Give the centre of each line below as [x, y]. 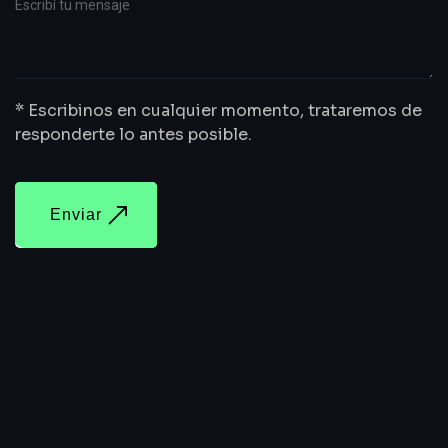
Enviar [76, 214]
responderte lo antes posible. [133, 134]
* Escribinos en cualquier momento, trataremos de [218, 110]
